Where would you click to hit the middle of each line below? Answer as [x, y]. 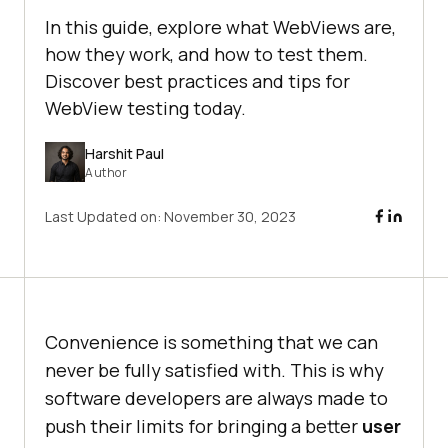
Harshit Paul [124, 153]
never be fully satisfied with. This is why [214, 370]
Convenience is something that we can [211, 342]
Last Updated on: [104, 217]
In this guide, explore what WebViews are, [220, 27]
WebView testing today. [145, 108]
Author [106, 172]
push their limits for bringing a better [203, 426]
